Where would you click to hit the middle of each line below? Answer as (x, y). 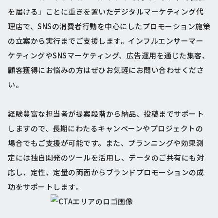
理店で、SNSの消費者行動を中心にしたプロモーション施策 (109, 26)
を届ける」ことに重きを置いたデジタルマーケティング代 (106, 12)
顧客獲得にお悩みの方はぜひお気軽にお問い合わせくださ (106, 70)
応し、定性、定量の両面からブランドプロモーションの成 (106, 172)
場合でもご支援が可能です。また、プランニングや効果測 (106, 143)
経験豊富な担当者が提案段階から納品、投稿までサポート (106, 114)
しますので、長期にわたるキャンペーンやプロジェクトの (105, 128)
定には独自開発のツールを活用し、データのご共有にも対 (106, 158)
